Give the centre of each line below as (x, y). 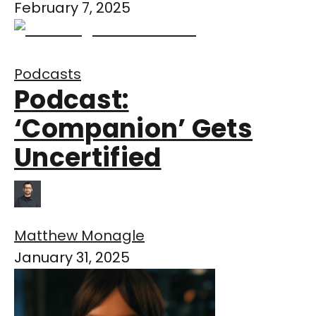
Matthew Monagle (79, 236)
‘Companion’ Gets (134, 129)
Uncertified (88, 158)
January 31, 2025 (72, 258)
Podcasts (48, 74)
